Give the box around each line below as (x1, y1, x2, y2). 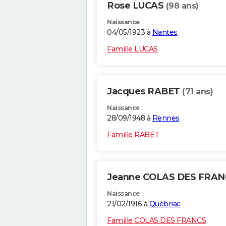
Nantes (152, 28, 178, 37)
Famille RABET (107, 130, 159, 140)
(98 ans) (165, 1, 199, 11)
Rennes (152, 114, 180, 123)
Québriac (149, 199, 181, 209)
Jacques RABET (107, 86, 182, 97)
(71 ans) (182, 87, 213, 97)
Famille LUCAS (107, 44, 158, 54)
